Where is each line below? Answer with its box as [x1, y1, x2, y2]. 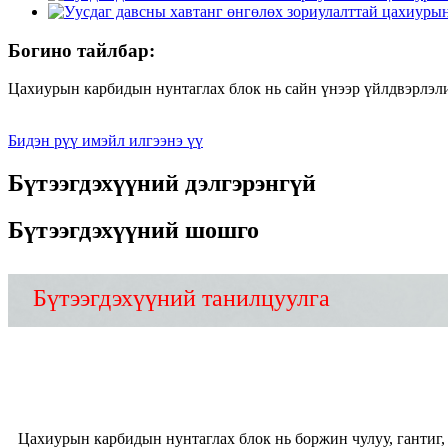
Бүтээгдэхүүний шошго [8, 217, 259, 244]
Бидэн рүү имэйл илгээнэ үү [8, 132, 203, 150]
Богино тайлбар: [8, 39, 155, 61]
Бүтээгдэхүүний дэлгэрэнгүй [8, 170, 316, 197]
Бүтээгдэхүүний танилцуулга [33, 284, 330, 311]
